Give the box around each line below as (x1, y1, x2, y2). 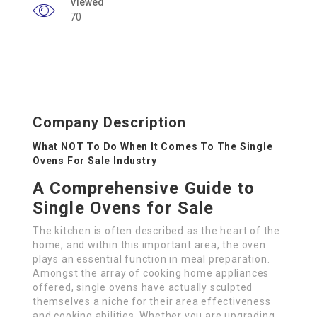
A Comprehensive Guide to (33, 178, 255, 199)
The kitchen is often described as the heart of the (33, 225, 280, 237)
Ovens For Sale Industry (33, 155, 157, 167)
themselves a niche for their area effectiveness (33, 296, 271, 308)
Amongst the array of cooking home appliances (33, 267, 270, 279)
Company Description (33, 114, 186, 132)
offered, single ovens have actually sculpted (33, 282, 253, 294)
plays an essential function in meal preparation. (33, 253, 270, 265)
